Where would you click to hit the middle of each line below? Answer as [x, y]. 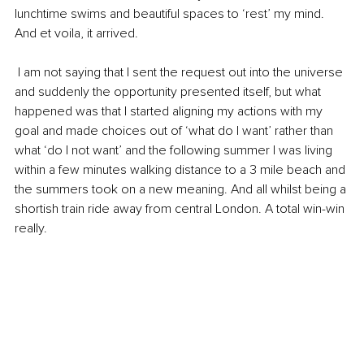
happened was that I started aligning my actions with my [170, 111]
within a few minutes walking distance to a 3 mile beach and [182, 169]
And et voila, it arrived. [76, 33]
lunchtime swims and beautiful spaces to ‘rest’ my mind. [171, 13]
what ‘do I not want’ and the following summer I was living [175, 150]
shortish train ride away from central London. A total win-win [181, 208]
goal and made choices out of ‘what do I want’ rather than [175, 130]
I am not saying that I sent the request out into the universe [180, 72]
